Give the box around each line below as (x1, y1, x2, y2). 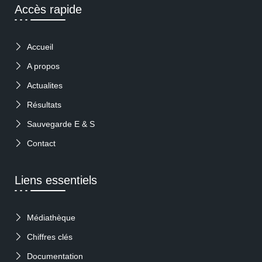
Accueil (27, 42, 54, 52)
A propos (27, 61, 60, 71)
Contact (27, 139, 56, 149)
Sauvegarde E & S (27, 119, 95, 129)
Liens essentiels (15, 174, 97, 187)
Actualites (27, 81, 63, 91)
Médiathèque (27, 213, 76, 223)
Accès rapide (15, 3, 82, 16)
